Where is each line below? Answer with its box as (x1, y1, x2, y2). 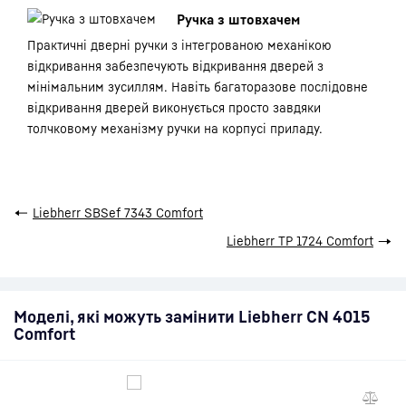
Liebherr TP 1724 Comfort (227, 233, 373, 248)
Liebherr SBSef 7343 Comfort (33, 205, 203, 220)
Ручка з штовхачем (177, 11, 300, 27)
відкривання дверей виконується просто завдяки (27, 100, 321, 115)
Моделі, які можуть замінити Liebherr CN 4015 (14, 306, 371, 326)
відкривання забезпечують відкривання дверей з (27, 58, 324, 73)
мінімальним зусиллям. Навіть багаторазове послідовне (27, 79, 368, 94)
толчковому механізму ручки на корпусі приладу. (27, 121, 323, 136)
